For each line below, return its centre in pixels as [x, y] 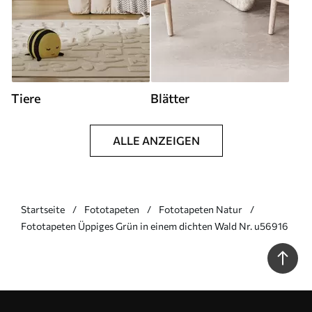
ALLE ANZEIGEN [156, 140]
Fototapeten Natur [201, 209]
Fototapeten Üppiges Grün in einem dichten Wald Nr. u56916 [155, 226]
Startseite [43, 209]
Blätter [170, 98]
